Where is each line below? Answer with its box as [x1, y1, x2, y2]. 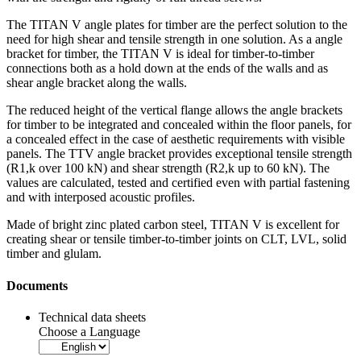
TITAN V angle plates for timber [30, 18, 197, 32]
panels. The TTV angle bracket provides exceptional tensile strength [6, 147, 352, 161]
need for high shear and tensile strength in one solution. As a [6, 32, 315, 47]
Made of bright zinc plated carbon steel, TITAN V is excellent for [6, 218, 339, 232]
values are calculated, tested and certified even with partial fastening [6, 176, 350, 190]
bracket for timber [6, 47, 96, 61]
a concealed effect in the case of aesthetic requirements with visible [6, 132, 345, 147]
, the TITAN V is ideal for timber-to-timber [96, 47, 314, 61]
